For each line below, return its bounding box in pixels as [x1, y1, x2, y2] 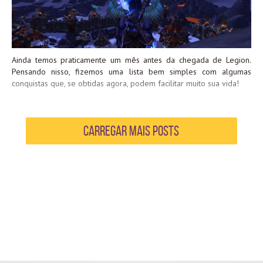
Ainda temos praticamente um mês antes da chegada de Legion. [12, 55, 251, 66]
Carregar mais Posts [83, 123, 180, 139]
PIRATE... [12, 6, 43, 17]
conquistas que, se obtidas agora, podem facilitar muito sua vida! [12, 78, 239, 89]
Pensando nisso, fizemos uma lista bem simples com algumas [12, 66, 251, 77]
